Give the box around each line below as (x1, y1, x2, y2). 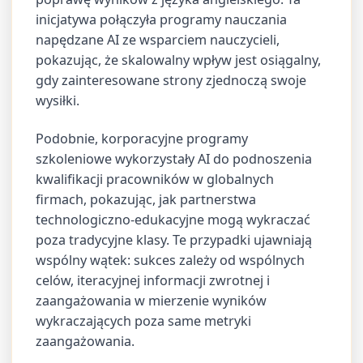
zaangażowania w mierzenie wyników (36, 291, 267, 310)
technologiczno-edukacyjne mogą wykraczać (36, 210, 311, 228)
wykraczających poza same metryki (36, 311, 252, 330)
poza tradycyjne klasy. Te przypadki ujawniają (36, 230, 313, 249)
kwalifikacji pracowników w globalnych (36, 169, 275, 188)
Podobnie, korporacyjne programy (36, 129, 249, 147)
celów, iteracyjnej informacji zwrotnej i (36, 271, 271, 289)
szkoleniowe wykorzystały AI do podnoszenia (36, 149, 313, 168)
